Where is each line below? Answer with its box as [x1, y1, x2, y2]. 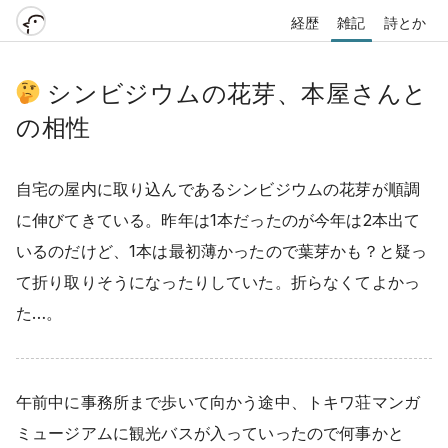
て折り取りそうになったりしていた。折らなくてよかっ [16, 271, 420, 292]
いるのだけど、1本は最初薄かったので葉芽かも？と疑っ [16, 240, 428, 261]
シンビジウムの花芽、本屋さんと [47, 79, 428, 108]
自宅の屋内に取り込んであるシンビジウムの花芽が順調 [16, 178, 421, 199]
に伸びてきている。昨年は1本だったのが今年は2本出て [16, 209, 421, 230]
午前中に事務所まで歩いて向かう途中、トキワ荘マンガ [16, 392, 421, 413]
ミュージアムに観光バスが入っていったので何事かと [16, 423, 404, 444]
